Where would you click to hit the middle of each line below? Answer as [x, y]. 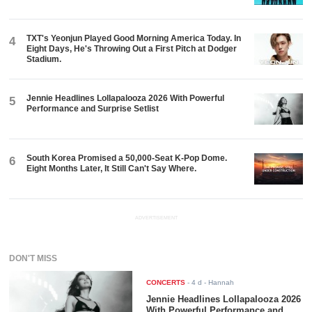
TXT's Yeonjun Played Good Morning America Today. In [134, 38]
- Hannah [218, 283]
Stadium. [44, 59]
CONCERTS [166, 283]
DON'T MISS [33, 259]
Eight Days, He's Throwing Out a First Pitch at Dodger [132, 48]
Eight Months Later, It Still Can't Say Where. [112, 168]
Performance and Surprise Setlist [93, 108]
